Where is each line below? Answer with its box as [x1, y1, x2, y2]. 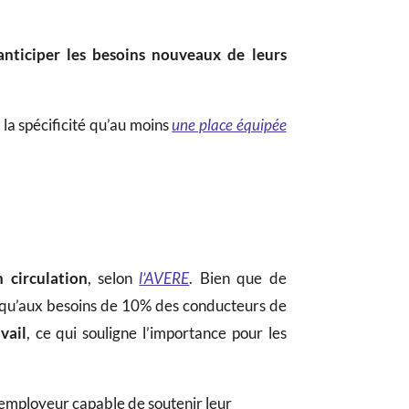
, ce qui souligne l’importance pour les [26, 322, 287, 342]
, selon [87, 267, 140, 288]
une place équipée [172, 114, 287, 134]
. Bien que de [189, 267, 287, 288]
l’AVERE [139, 267, 190, 288]
